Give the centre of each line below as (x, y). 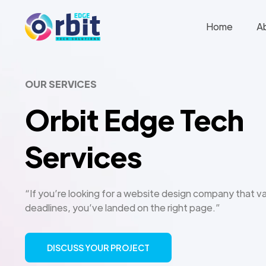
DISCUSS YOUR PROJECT (98, 248)
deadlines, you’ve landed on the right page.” (123, 208)
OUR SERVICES (61, 84)
